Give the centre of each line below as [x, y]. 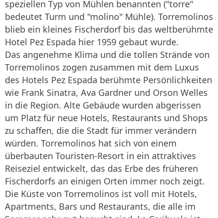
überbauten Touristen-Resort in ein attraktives [100, 156]
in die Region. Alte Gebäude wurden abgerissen [103, 105]
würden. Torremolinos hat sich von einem [91, 143]
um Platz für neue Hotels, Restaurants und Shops [106, 118]
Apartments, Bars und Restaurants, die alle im [100, 207]
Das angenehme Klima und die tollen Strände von [107, 55]
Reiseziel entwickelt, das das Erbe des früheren [101, 169]
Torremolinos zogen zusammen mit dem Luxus [102, 67]
